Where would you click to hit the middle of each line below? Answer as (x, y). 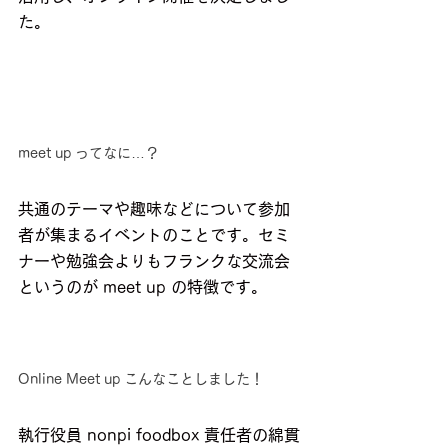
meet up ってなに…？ (88, 153)
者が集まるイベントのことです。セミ (154, 235)
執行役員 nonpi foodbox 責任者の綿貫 (159, 435)
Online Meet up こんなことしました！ (141, 379)
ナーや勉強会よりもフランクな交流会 (154, 261)
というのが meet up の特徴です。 (142, 287)
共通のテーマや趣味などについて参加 (154, 209)
